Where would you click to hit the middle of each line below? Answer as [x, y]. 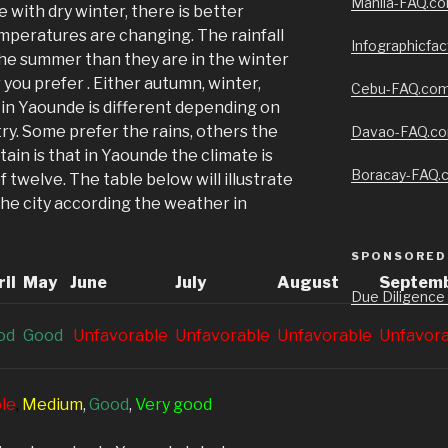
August [308, 282]
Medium [52, 404]
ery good [178, 404]
